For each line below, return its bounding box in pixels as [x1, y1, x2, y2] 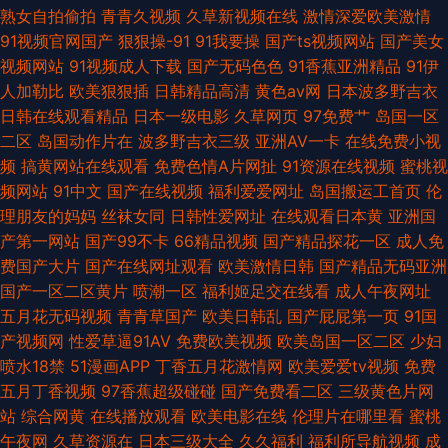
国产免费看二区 [221, 380, 333, 401]
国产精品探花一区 [263, 230, 391, 251]
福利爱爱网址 [208, 180, 304, 201]
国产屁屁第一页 [287, 305, 399, 326]
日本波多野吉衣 [326, 80, 438, 101]
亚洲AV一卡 [255, 130, 340, 151]
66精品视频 [174, 230, 258, 251]
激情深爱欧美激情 [303, 5, 431, 26]
